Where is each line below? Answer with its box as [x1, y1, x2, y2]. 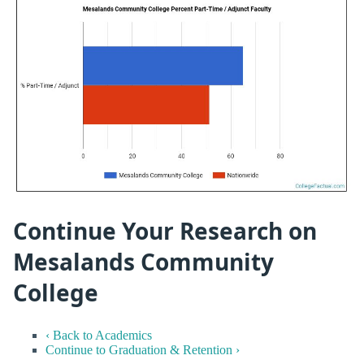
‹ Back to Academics [45, 328, 152, 343]
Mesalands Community [13, 245, 274, 277]
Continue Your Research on [13, 214, 317, 246]
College [13, 276, 98, 308]
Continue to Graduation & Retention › [45, 343, 240, 357]
